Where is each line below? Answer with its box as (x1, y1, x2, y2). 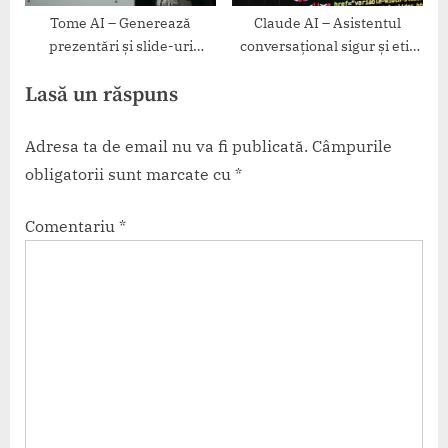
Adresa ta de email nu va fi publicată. (25, 136, 308, 157)
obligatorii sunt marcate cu (25, 164, 235, 185)
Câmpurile (312, 136, 392, 157)
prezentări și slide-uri (48, 37, 193, 56)
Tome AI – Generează (50, 14, 191, 33)
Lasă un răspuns (25, 82, 178, 109)
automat (92, 60, 149, 79)
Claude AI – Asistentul (254, 14, 401, 33)
